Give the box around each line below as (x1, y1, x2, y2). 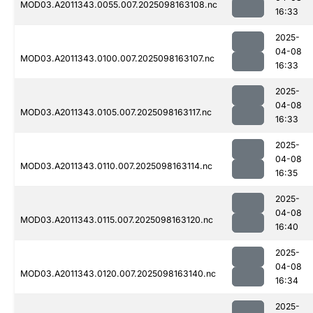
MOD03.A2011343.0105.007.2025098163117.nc (20, 107, 212, 118)
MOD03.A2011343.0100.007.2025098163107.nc (20, 53, 214, 64)
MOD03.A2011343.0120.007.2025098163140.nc (20, 268, 216, 279)
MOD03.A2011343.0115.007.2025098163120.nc (20, 214, 213, 226)
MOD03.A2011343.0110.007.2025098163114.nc (20, 161, 212, 172)
